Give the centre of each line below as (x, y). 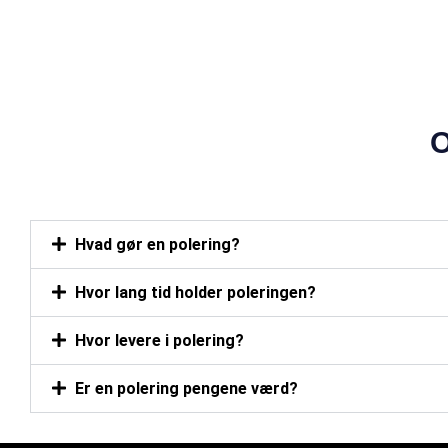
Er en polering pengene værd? (186, 389)
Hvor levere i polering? (159, 341)
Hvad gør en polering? (157, 245)
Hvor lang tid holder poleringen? (195, 293)
